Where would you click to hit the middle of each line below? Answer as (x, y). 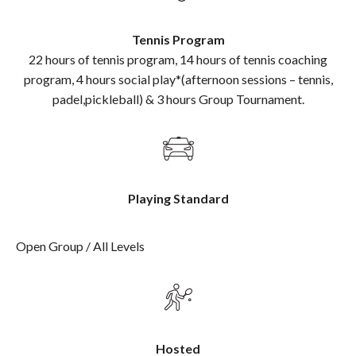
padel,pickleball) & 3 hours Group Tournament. (178, 99)
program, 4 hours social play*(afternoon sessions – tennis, (178, 79)
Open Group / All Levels (80, 246)
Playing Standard (178, 198)
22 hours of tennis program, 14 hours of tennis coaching (178, 59)
